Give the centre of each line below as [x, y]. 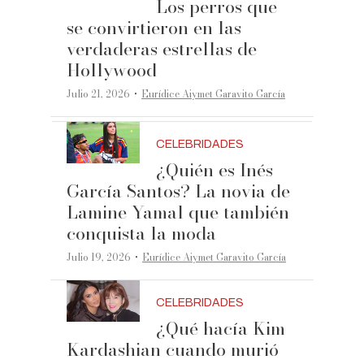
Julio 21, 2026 [99, 93]
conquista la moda [142, 233]
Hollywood [112, 69]
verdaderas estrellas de [162, 48]
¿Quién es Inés [215, 169]
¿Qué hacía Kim [221, 328]
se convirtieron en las [154, 27]
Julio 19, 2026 [99, 257]
